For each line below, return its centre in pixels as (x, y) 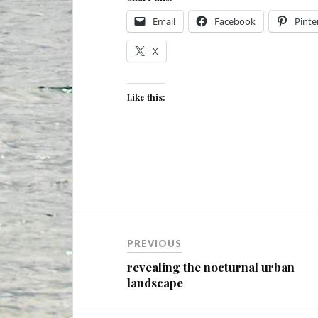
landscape (155, 282)
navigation (119, 252)
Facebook (235, 22)
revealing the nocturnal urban (211, 267)
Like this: (147, 98)
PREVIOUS (155, 243)
